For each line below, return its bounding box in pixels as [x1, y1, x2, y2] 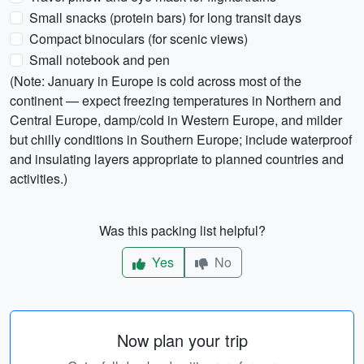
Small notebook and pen [29, 50, 170, 69]
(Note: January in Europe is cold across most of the [10, 71, 301, 90]
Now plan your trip [116, 328, 248, 352]
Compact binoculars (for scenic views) [29, 29, 248, 48]
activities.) [10, 169, 67, 188]
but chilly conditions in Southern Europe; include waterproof [10, 130, 352, 149]
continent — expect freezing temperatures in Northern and [10, 91, 341, 110]
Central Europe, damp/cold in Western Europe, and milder [10, 110, 342, 129]
